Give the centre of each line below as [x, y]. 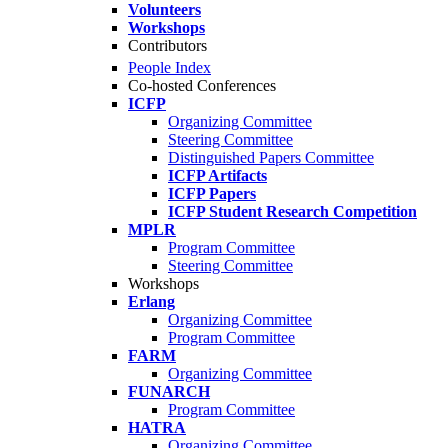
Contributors [167, 45]
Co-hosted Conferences [202, 86]
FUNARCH [169, 392]
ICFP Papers [212, 194]
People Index [169, 68]
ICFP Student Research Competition [292, 212]
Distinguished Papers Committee [271, 158]
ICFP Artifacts [217, 176]
